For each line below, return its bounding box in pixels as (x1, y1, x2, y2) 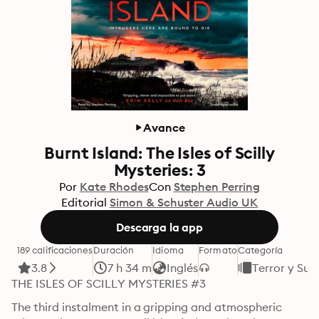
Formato (199, 244, 237, 256)
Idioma (152, 244, 184, 256)
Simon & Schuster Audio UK (109, 195, 258, 209)
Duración (93, 244, 135, 256)
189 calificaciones (17, 244, 93, 256)
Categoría (237, 244, 283, 256)
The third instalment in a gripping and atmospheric (11, 300, 282, 314)
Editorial (61, 195, 107, 209)
